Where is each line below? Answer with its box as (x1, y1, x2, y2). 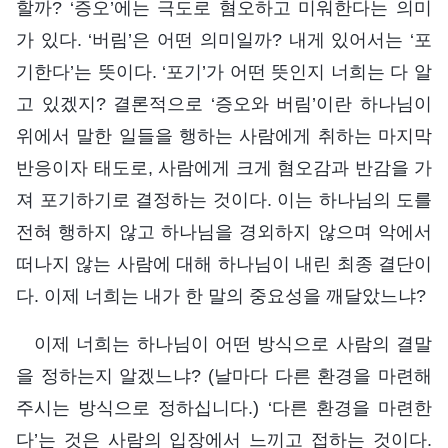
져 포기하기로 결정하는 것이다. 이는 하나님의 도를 (16, 189, 432, 210)
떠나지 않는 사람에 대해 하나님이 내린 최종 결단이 (16, 253, 432, 274)
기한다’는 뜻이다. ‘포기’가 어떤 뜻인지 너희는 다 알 (16, 61, 432, 82)
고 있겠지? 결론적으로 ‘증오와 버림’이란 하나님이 (16, 93, 432, 114)
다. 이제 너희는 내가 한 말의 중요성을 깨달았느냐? (16, 285, 426, 306)
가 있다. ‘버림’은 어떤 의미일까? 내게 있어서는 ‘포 (16, 29, 432, 50)
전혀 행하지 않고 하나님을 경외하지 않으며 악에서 (16, 221, 432, 242)
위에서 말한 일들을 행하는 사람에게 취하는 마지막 (16, 125, 432, 146)
